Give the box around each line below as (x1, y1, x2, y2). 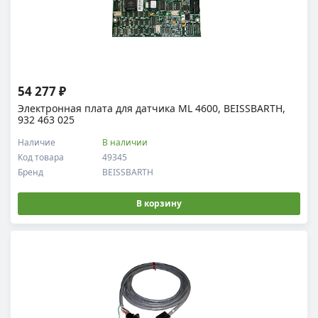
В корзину (136, 197, 182, 209)
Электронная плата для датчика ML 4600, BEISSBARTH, (18, 102, 285, 115)
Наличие (18, 136, 55, 148)
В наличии (102, 136, 148, 148)
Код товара (18, 151, 64, 163)
